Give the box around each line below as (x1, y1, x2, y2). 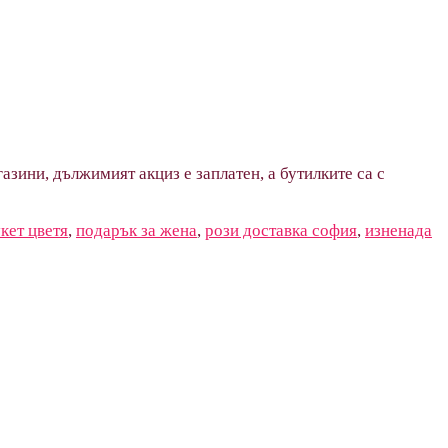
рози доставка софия (205, 220, 357, 240)
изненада (365, 220, 432, 240)
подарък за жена (76, 220, 197, 240)
